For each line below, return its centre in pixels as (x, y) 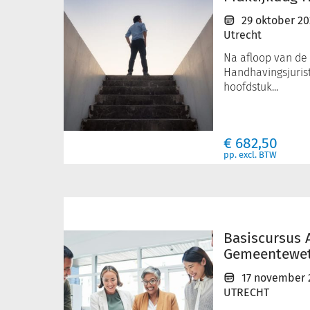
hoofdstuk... (251, 87)
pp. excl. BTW (250, 155)
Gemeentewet (102, 250)
